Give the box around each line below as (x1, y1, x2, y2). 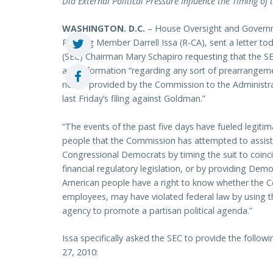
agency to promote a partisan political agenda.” (62, 204, 252, 216)
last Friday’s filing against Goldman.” (62, 93, 205, 105)
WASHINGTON (62, 23, 124, 35)
